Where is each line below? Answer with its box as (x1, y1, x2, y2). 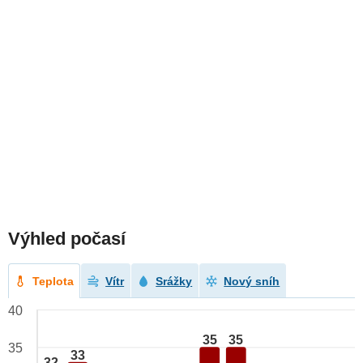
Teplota (32, 275, 75, 288)
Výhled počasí (8, 228, 126, 250)
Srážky (156, 275, 193, 288)
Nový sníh (224, 275, 280, 288)
